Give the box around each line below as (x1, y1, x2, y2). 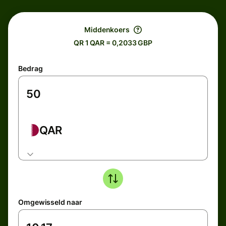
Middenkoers (84, 25, 130, 34)
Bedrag (18, 64, 43, 73)
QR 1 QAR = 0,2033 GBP (73, 38, 153, 47)
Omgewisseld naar (18, 198, 82, 206)
